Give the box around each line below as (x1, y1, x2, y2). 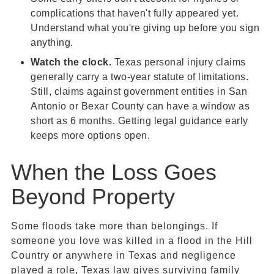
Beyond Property (11, 184, 175, 210)
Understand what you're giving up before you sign (31, 23, 259, 34)
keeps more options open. (31, 130, 150, 141)
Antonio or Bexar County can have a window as (31, 101, 250, 112)
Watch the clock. (31, 57, 114, 68)
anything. (31, 37, 73, 48)
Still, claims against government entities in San (31, 86, 247, 97)
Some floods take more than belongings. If (11, 221, 218, 232)
